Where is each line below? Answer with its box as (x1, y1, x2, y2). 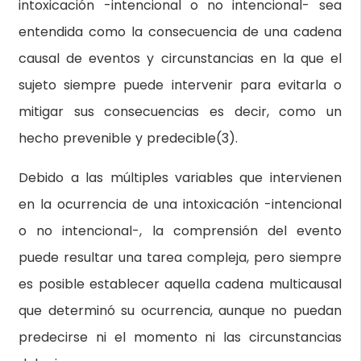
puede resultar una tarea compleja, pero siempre (19, 248, 342, 267)
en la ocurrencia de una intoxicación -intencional (19, 195, 342, 214)
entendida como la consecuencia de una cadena (19, 23, 342, 41)
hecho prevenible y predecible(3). (19, 129, 239, 147)
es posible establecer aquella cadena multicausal (19, 275, 342, 293)
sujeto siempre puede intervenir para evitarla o (19, 76, 342, 94)
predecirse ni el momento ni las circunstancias (19, 328, 342, 346)
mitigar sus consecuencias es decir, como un (19, 102, 342, 121)
